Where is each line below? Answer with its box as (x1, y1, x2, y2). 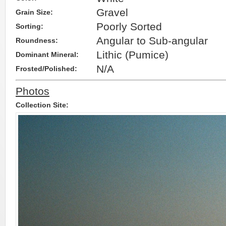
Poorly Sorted (96, 21, 162, 32)
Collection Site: (16, 101, 69, 109)
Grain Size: (16, 8, 53, 16)
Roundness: (16, 36, 58, 44)
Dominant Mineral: (16, 50, 79, 59)
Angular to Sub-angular (96, 35, 208, 46)
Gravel (96, 7, 128, 18)
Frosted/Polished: (16, 65, 77, 73)
